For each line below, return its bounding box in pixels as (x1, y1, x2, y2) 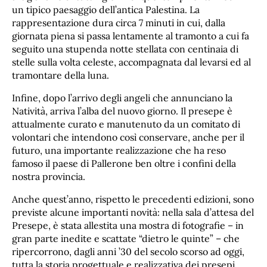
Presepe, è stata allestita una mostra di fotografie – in (12, 219, 244, 232)
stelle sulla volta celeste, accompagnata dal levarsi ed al (12, 56, 251, 69)
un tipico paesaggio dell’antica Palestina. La (12, 4, 200, 16)
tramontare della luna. (12, 69, 109, 82)
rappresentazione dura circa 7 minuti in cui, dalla (12, 17, 225, 29)
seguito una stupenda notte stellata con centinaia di (12, 43, 238, 55)
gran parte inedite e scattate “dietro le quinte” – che (12, 232, 240, 245)
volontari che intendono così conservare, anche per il (12, 131, 244, 144)
